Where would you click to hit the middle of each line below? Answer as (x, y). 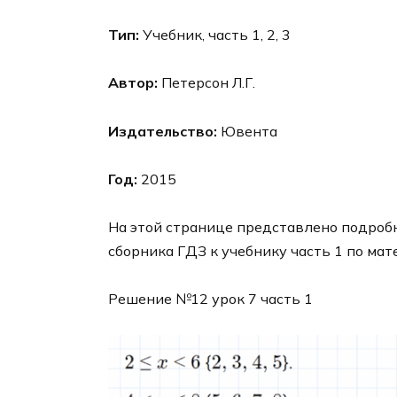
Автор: (133, 83)
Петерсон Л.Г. (206, 83)
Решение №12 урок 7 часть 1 (210, 299)
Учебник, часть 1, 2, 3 (215, 35)
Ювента (247, 131)
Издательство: (163, 131)
